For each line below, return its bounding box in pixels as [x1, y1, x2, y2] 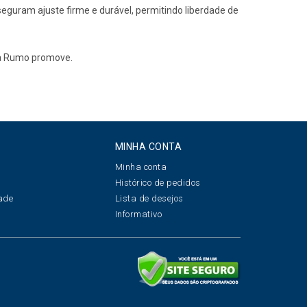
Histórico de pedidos [114, 177, 201, 188]
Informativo [114, 209, 162, 219]
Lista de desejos [114, 193, 184, 204]
